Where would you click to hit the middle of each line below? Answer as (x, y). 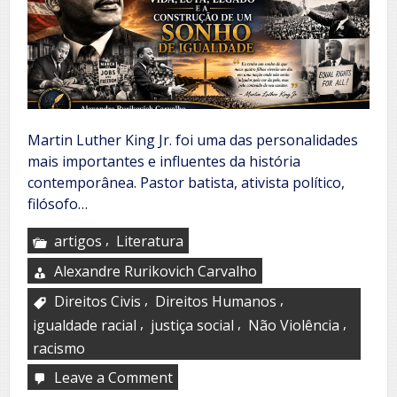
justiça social (192, 325)
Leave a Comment (113, 377)
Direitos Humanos (216, 301)
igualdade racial (85, 325)
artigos (78, 241)
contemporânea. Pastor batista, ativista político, (186, 182)
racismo (59, 348)
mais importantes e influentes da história (164, 161)
